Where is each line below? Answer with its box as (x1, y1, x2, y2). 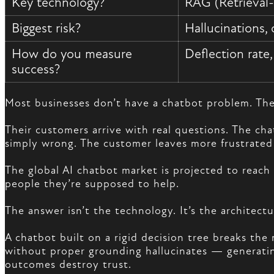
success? (12, 61, 61, 77)
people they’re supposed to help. (5, 177, 179, 190)
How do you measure (12, 45, 133, 62)
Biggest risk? (12, 20, 81, 36)
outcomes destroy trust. (5, 257, 131, 271)
